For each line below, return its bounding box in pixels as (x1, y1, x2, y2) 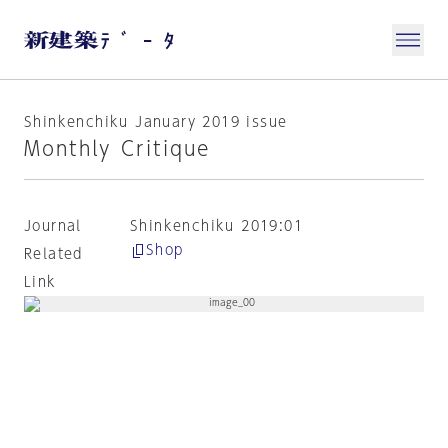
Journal (24, 219, 82, 233)
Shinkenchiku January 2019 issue (24, 115, 288, 129)
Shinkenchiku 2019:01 (129, 219, 303, 233)
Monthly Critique (24, 138, 210, 158)
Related (24, 247, 83, 261)
